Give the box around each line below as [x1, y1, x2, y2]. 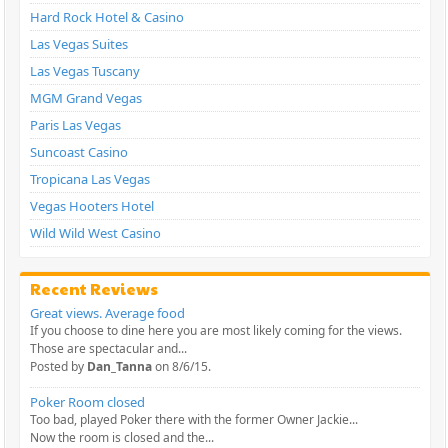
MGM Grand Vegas [30, 89, 143, 108]
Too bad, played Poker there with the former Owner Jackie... [30, 411, 359, 429]
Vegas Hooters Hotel [30, 197, 155, 216]
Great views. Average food [30, 304, 186, 323]
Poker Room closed [30, 393, 146, 412]
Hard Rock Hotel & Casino [30, 8, 185, 27]
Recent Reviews [30, 277, 159, 301]
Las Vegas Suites [30, 35, 129, 54]
